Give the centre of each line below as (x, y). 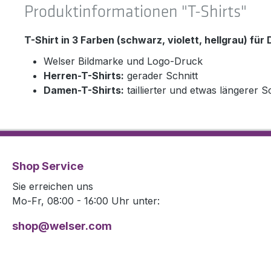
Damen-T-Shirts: (84, 90)
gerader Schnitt (161, 76)
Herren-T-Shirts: (84, 76)
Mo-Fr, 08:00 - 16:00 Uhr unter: (86, 201)
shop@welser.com (62, 226)
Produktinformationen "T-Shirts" (135, 13)
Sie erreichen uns (53, 187)
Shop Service (48, 166)
